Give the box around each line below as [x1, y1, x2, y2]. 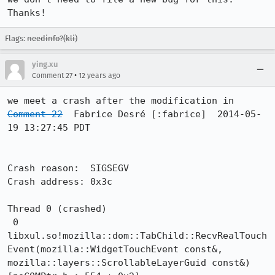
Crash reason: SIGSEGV [7, 163, 129, 174]
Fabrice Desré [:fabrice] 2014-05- [63, 109, 261, 120]
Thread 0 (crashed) [7, 203, 107, 214]
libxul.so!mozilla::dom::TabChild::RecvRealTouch [7, 230, 267, 241]
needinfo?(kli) [27, 34, 77, 43]
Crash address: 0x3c [7, 176, 112, 187]
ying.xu [32, 60, 58, 69]
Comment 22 [7, 109, 63, 120]
